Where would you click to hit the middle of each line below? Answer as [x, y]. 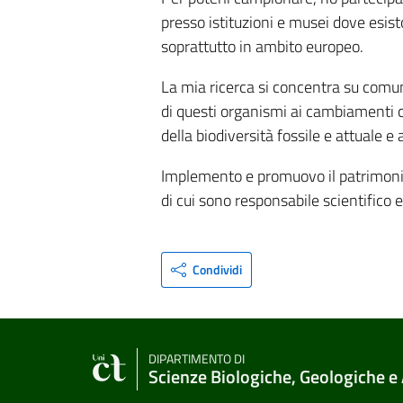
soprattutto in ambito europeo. [262, 46]
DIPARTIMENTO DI [197, 358]
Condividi [218, 269]
